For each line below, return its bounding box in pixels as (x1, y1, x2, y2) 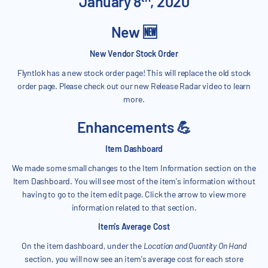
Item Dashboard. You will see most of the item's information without (13, 176, 255, 187)
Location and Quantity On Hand (143, 240, 246, 251)
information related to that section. (71, 202, 197, 213)
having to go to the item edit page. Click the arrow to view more (22, 189, 246, 200)
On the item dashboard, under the (22, 240, 144, 251)
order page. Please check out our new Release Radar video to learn (17, 81, 251, 92)
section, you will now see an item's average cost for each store (25, 254, 243, 264)
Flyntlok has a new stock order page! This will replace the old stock (17, 68, 251, 78)
